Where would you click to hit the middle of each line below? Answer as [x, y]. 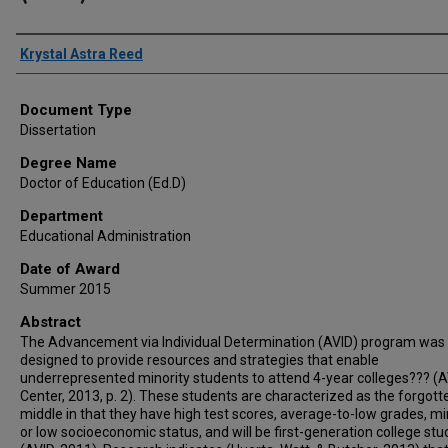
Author [41, 49]
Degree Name [68, 163]
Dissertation [58, 130]
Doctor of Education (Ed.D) [103, 183]
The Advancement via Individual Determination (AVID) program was [232, 342]
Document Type [76, 110]
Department [61, 216]
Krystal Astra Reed [81, 54]
